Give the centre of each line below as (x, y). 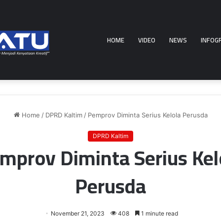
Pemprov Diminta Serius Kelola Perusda (147, 115)
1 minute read (159, 213)
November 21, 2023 (77, 213)
